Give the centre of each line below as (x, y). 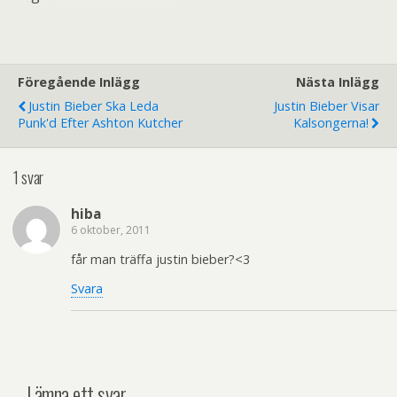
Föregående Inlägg (79, 82)
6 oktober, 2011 (111, 230)
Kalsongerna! (331, 123)
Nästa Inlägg (338, 82)
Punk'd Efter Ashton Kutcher (100, 123)
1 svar (28, 176)
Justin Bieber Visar (327, 106)
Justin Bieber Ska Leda (93, 106)
